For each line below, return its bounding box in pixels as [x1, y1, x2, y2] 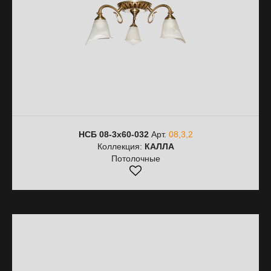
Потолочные [111, 154, 160, 163]
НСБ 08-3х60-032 [78, 129, 149, 139]
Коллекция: [97, 142, 145, 151]
